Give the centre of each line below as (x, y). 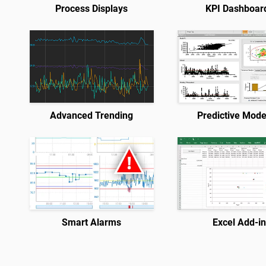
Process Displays (92, 8)
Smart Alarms (92, 222)
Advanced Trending (92, 115)
